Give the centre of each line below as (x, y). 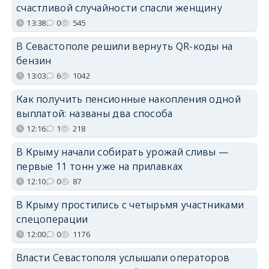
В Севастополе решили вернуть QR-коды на (124, 46)
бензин (34, 60)
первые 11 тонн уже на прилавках (99, 166)
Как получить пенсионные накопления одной (128, 99)
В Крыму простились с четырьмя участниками (130, 204)
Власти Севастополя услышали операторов (123, 257)
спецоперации (52, 219)
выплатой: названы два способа (94, 113)
